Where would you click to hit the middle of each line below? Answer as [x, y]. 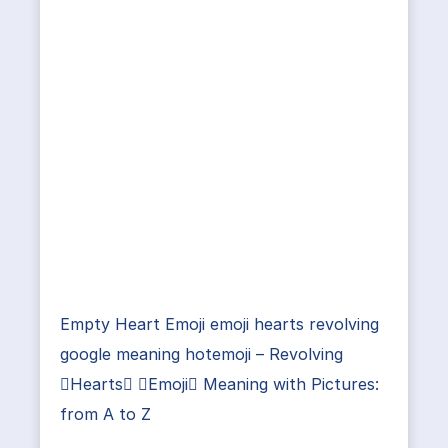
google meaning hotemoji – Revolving [201, 354]
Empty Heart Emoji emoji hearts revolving [219, 324]
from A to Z [105, 414]
